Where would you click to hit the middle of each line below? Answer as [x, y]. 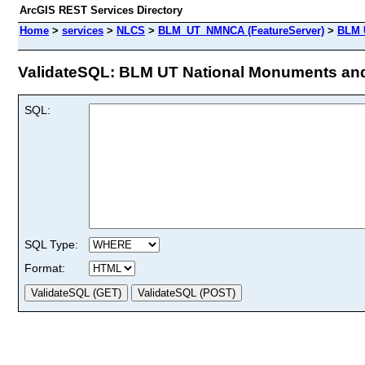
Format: [45, 268]
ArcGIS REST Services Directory [101, 10]
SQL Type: [51, 244]
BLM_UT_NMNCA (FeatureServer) [241, 31]
